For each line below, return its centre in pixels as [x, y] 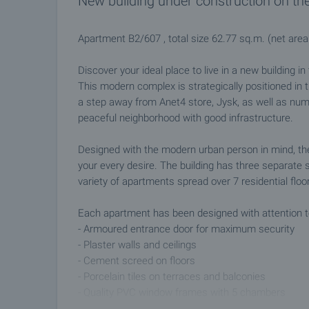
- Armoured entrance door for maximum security [186, 229]
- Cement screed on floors [137, 261]
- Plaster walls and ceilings [137, 245]
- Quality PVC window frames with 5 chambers [182, 292]
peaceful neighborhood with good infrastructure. [186, 118]
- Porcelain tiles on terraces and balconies [172, 277]
